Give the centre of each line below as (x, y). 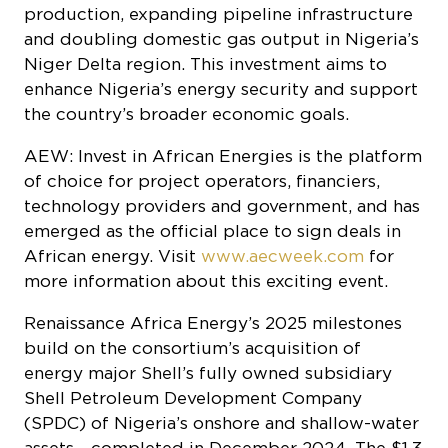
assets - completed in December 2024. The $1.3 (223, 363)
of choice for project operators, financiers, (202, 96)
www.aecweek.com (282, 171)
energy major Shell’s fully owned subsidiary (208, 288)
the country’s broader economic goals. (186, 28)
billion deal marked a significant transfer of (205, 388)
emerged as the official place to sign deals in (212, 146)
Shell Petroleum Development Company (193, 313)
